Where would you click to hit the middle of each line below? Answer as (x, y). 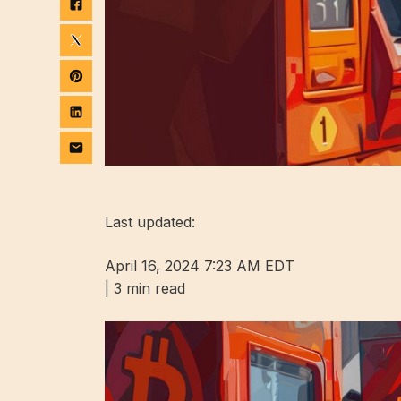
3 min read (147, 288)
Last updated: (150, 222)
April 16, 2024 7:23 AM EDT (200, 265)
